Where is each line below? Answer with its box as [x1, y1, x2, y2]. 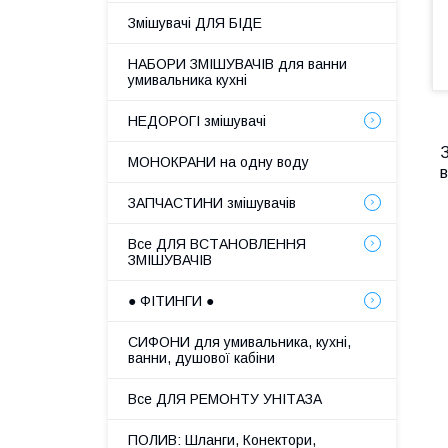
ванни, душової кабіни [128, 350, 275, 366]
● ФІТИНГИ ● [128, 293, 214, 309]
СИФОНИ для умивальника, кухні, [128, 334, 351, 350]
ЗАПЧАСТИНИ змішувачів [128, 195, 296, 211]
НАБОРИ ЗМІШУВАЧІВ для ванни [128, 56, 347, 72]
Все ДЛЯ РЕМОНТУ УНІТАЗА [128, 391, 322, 407]
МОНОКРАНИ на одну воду [128, 154, 309, 170]
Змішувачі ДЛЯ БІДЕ [128, 15, 262, 31]
